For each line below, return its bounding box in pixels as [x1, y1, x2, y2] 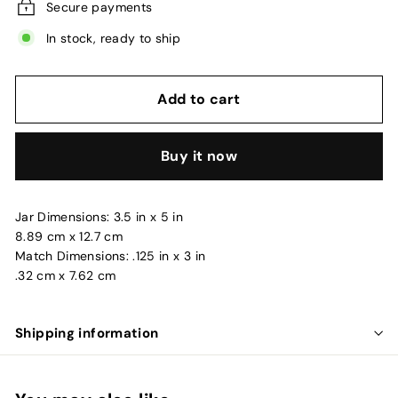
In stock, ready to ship [46, 29, 181, 46]
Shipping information [15, 324, 159, 343]
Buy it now [161, 147, 237, 166]
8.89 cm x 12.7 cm [15, 228, 123, 245]
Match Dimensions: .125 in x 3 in [15, 248, 206, 265]
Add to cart [157, 90, 241, 109]
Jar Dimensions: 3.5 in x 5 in [15, 209, 184, 226]
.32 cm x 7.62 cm [15, 267, 116, 284]
